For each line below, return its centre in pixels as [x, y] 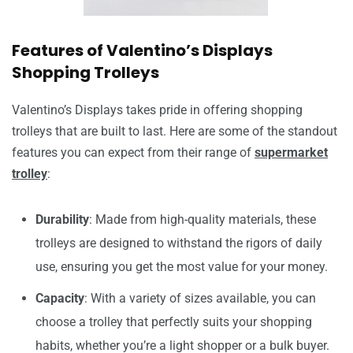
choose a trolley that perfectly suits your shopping [174, 322]
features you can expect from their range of [133, 152]
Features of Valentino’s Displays [142, 50]
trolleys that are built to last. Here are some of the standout [175, 131]
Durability [62, 219]
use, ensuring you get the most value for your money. [182, 267]
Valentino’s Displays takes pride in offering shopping [157, 110]
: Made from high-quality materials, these [203, 219]
